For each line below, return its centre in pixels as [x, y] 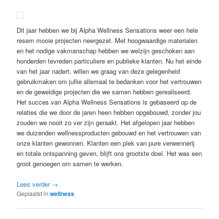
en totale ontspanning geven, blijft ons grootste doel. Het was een [109, 153]
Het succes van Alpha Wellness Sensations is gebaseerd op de [107, 102]
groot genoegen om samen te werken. [70, 164]
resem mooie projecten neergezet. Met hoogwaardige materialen [107, 41]
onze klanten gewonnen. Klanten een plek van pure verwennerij [106, 143]
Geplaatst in [33, 194]
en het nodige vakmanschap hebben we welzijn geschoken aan [106, 51]
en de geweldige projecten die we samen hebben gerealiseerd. [104, 92]
